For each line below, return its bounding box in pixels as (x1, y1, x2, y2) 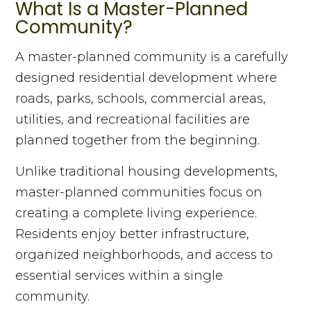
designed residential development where (15, 70, 278, 86)
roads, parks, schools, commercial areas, (15, 91, 267, 107)
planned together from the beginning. (15, 133, 260, 149)
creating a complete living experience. (15, 205, 258, 221)
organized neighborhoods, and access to (15, 247, 274, 263)
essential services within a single (15, 268, 224, 284)
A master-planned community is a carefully (15, 49, 289, 65)
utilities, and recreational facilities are (15, 112, 251, 128)
